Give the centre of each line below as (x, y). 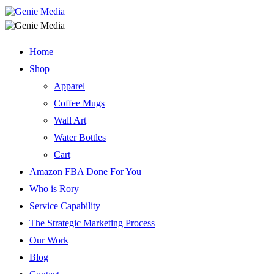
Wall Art (70, 120)
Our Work (49, 240)
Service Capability (65, 206)
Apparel (69, 86)
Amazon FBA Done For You (85, 172)
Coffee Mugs (79, 103)
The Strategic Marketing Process (92, 223)
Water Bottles (80, 137)
